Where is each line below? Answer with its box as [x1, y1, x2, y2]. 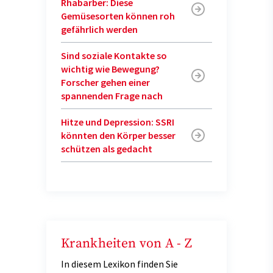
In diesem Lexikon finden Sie [61, 257, 178, 270]
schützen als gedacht [61, 142, 152, 155]
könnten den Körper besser [61, 129, 175, 141]
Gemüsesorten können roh [61, 9, 175, 22]
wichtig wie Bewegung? [61, 62, 160, 75]
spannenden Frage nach [61, 89, 163, 102]
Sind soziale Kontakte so [61, 49, 167, 62]
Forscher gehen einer [61, 76, 150, 88]
